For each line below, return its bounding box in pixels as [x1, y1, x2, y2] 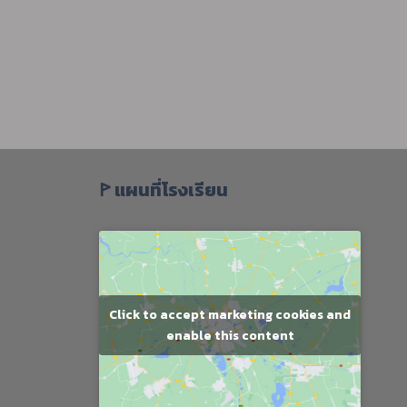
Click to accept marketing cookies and [109, 304, 351, 324]
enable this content [165, 325, 294, 345]
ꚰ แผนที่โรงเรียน [99, 176, 228, 203]
